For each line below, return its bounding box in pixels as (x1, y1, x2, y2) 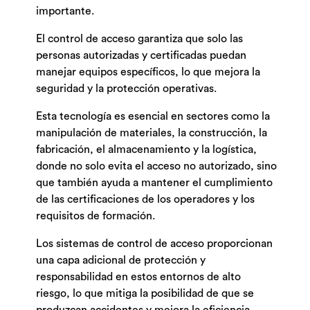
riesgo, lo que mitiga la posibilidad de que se (36, 288, 255, 300)
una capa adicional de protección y (36, 255, 206, 266)
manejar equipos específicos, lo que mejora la (36, 66, 261, 78)
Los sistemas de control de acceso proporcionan (36, 238, 273, 250)
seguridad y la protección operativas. (36, 83, 217, 95)
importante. (36, 6, 95, 17)
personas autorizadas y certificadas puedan (36, 50, 247, 62)
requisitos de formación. (36, 210, 156, 222)
